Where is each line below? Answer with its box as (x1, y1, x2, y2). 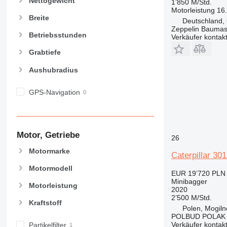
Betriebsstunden (28, 31, 87, 40)
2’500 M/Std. (171, 193, 212, 202)
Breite (28, 13, 49, 22)
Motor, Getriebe (16, 130, 80, 140)
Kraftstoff (28, 199, 62, 207)
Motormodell (28, 164, 72, 172)
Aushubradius (28, 65, 78, 74)
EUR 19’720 (171, 169, 210, 177)
